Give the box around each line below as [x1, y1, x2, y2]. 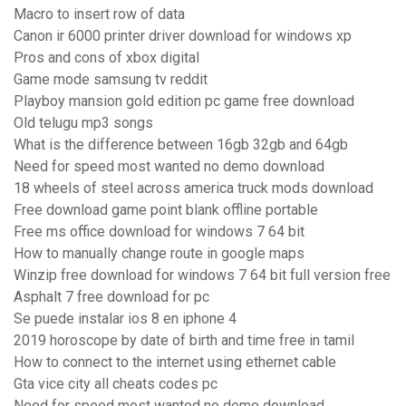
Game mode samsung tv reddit [14, 71, 208, 89]
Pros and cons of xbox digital [14, 49, 199, 67]
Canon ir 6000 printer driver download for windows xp [14, 27, 352, 45]
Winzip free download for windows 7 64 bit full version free [14, 266, 391, 285]
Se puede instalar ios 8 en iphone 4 [14, 310, 237, 328]
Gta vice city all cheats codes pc [14, 375, 217, 393]
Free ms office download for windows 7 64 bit [14, 223, 304, 241]
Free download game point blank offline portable [14, 201, 318, 219]
